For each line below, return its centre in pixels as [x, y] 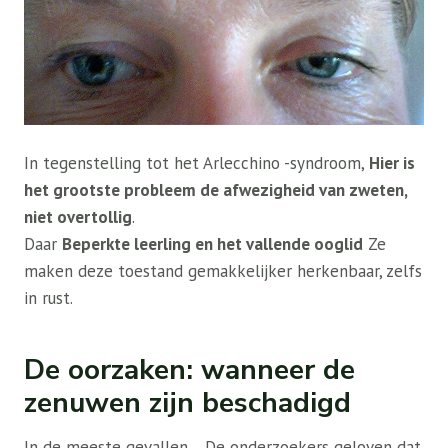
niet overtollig [78, 217]
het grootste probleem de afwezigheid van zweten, [215, 190]
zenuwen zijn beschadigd [187, 403]
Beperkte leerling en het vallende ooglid [212, 244]
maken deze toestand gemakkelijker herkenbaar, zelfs [223, 271]
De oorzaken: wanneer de [189, 370]
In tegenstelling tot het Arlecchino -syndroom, [196, 163]
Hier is [392, 163]
